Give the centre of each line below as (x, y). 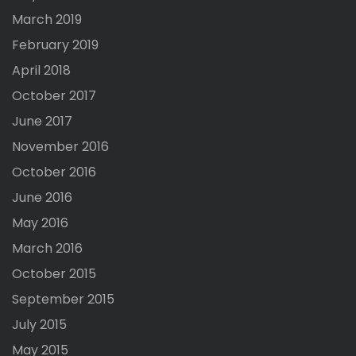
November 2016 (60, 147)
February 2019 (55, 45)
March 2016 (47, 249)
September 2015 (63, 300)
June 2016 (42, 198)
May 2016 (40, 223)
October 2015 (54, 274)
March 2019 (47, 20)
